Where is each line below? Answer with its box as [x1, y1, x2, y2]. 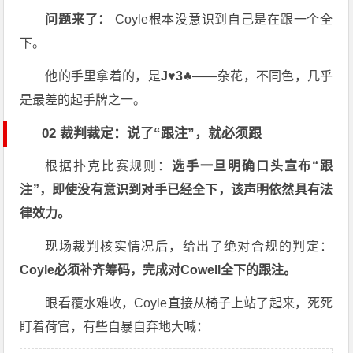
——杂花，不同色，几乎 [191, 69, 333, 84]
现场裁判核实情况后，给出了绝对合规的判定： [45, 240, 333, 254]
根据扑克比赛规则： [45, 159, 172, 173]
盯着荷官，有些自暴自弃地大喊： [20, 320, 210, 334]
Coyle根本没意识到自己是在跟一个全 [111, 13, 333, 27]
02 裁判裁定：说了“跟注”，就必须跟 [42, 126, 262, 142]
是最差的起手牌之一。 [20, 93, 147, 107]
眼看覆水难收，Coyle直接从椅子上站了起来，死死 [45, 296, 333, 310]
